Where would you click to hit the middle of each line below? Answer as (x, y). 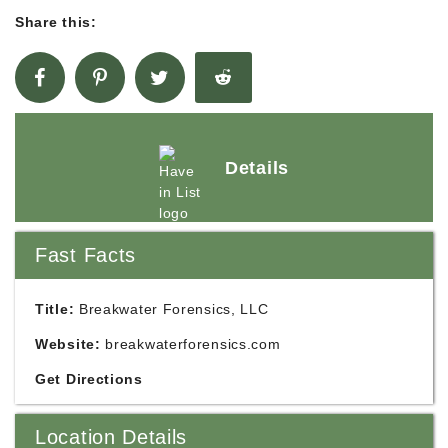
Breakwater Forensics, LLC (171, 309)
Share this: (56, 22)
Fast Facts (85, 255)
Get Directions (89, 379)
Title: (55, 309)
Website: (68, 344)
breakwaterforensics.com (193, 344)
